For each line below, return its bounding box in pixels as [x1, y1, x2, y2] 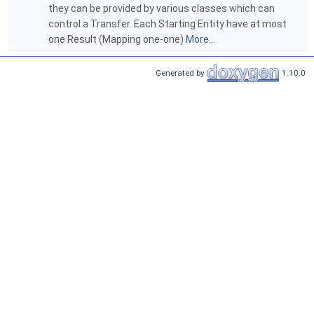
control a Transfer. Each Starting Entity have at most [48, 18, 287, 29]
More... [186, 34, 215, 45]
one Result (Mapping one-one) [48, 34, 186, 45]
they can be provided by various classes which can [48, 3, 275, 14]
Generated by [156, 67, 207, 78]
